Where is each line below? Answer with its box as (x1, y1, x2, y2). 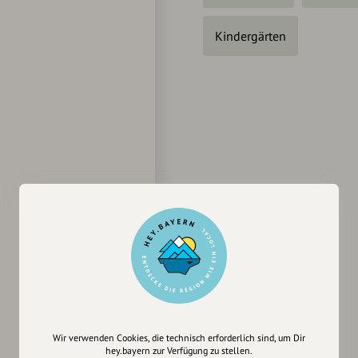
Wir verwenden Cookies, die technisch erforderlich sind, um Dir (53, 332, 305, 344)
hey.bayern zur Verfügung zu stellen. (105, 344, 253, 356)
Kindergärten (215, 28, 286, 45)
